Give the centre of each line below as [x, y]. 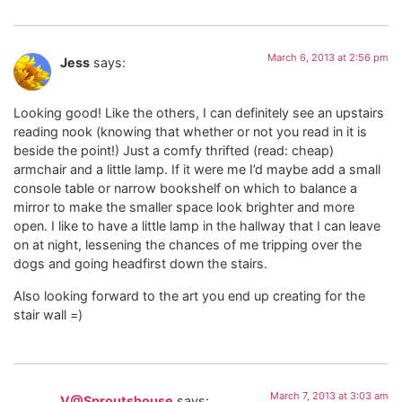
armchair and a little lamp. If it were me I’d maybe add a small [197, 170]
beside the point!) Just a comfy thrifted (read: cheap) [174, 151]
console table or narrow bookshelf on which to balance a [185, 188]
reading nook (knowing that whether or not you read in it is [190, 132]
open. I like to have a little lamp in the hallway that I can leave [197, 226]
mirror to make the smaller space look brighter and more [184, 207]
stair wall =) [48, 314]
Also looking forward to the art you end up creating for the [189, 295]
